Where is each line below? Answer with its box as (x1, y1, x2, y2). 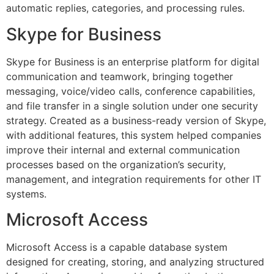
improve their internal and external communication (6, 143, 240, 156)
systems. (6, 187, 46, 200)
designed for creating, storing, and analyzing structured (6, 256, 264, 268)
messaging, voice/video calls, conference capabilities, (6, 84, 255, 97)
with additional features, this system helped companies (6, 128, 261, 141)
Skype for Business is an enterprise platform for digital (6, 55, 259, 68)
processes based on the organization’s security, (6, 158, 226, 171)
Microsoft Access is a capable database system (6, 241, 228, 254)
